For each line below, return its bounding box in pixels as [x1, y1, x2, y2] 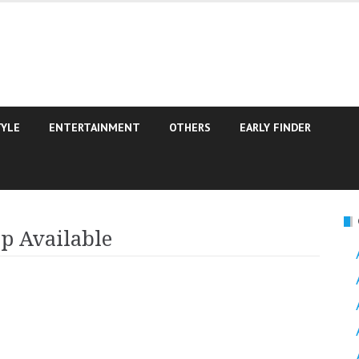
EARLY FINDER [240, 120, 311, 135]
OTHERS [169, 120, 211, 135]
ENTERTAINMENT [49, 120, 140, 135]
